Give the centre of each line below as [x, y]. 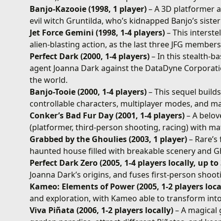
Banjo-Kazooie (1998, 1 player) [88, 9]
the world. [49, 80]
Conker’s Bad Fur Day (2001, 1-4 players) [107, 115]
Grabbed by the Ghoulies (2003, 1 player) [109, 139]
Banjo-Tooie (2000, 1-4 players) [88, 92]
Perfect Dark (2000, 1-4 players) [90, 56]
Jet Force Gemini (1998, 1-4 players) [97, 32]
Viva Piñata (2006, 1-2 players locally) [102, 210]
